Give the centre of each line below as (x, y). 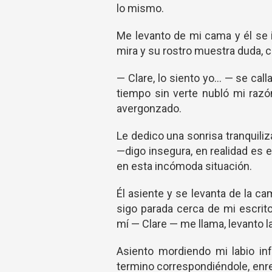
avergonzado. (149, 108)
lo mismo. (140, 8)
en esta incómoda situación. (184, 166)
